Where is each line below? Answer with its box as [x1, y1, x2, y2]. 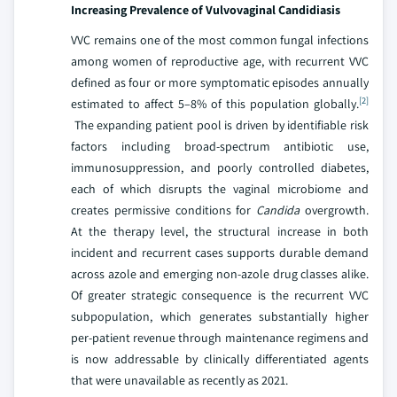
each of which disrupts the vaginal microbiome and [71, 181, 369, 197]
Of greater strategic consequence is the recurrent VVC [71, 287, 369, 303]
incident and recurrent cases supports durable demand [71, 245, 369, 261]
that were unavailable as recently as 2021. [71, 372, 288, 388]
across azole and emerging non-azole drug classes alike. [71, 266, 369, 282]
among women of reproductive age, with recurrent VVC [71, 53, 369, 69]
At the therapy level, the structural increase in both [71, 223, 369, 239]
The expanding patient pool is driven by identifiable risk [71, 117, 369, 133]
